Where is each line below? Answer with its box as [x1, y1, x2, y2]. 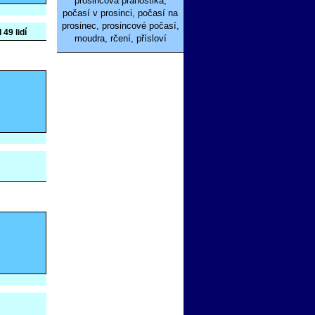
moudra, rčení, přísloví [74, 33, 167, 44]
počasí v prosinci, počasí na [63, 8, 178, 18]
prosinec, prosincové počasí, [61, 20, 179, 31]
